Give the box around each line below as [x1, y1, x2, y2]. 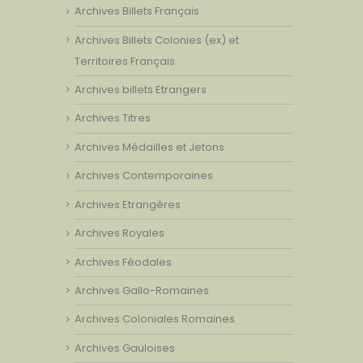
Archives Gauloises [75, 340, 175, 356]
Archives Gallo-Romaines [75, 283, 209, 299]
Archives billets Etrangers [75, 81, 207, 97]
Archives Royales [75, 225, 164, 241]
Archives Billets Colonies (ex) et [75, 32, 239, 48]
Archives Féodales [75, 254, 172, 270]
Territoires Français [75, 53, 175, 69]
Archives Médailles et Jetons [75, 139, 224, 155]
